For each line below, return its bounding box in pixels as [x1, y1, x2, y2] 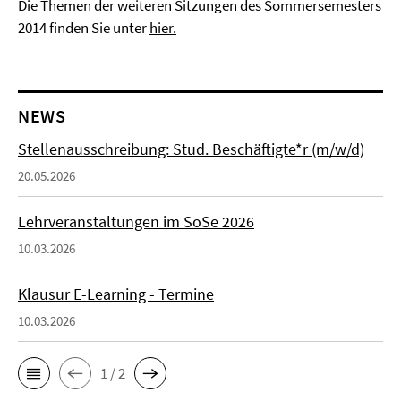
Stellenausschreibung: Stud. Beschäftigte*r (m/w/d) [18, 139, 364, 159]
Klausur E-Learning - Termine [18, 284, 214, 304]
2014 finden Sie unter [18, 18, 149, 38]
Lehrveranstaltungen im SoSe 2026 [18, 211, 254, 232]
